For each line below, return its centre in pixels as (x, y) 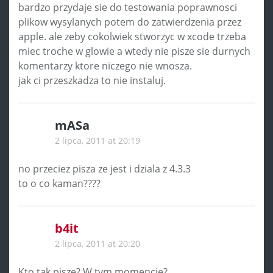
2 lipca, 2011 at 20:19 (97, 140)
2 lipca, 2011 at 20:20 (97, 243)
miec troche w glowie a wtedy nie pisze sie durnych (134, 51)
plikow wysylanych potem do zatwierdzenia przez (130, 22)
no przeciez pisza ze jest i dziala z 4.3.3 (105, 168)
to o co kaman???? (59, 183)
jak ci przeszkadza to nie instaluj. (92, 80)
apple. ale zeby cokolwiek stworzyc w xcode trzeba (132, 36)
